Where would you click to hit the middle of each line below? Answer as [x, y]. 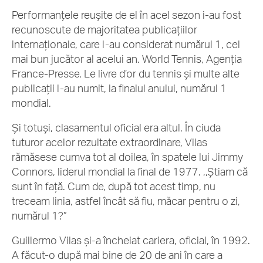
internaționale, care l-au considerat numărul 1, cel [126, 44]
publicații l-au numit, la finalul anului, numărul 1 [119, 88]
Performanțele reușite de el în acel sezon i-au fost [127, 15]
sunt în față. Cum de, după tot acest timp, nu [114, 186]
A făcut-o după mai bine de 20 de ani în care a [117, 255]
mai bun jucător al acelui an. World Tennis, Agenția [127, 59]
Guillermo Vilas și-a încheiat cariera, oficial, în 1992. [131, 240]
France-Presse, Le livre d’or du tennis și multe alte [126, 73]
